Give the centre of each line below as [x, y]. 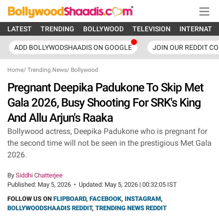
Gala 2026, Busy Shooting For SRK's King [104, 103]
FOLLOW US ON [30, 199]
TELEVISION [152, 29]
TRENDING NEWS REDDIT [131, 208]
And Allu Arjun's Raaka [60, 118]
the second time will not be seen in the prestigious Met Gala [109, 143]
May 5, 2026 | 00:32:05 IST [141, 185]
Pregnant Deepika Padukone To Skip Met [105, 88]
